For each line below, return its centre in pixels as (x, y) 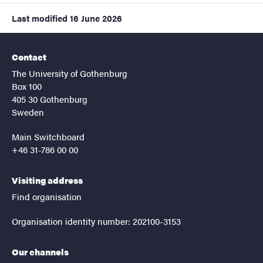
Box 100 (27, 86)
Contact (29, 57)
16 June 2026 (96, 18)
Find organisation (47, 197)
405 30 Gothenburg (50, 99)
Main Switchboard (48, 137)
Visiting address (47, 180)
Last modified (40, 18)
